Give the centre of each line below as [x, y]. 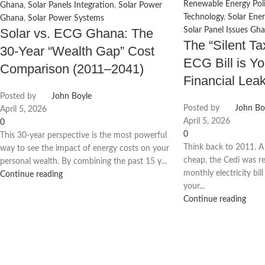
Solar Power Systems [66, 19]
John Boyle [72, 97]
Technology [203, 17]
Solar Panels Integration [71, 6]
